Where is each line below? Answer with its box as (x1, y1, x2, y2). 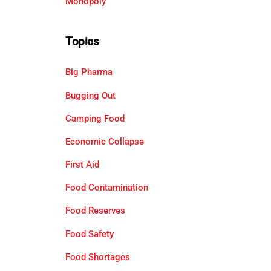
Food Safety (65, 228, 114, 240)
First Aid (65, 159, 99, 171)
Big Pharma (65, 67, 113, 78)
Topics (65, 34, 99, 49)
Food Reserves (65, 205, 125, 217)
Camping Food (65, 113, 125, 124)
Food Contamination (65, 182, 148, 194)
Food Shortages (65, 251, 130, 263)
